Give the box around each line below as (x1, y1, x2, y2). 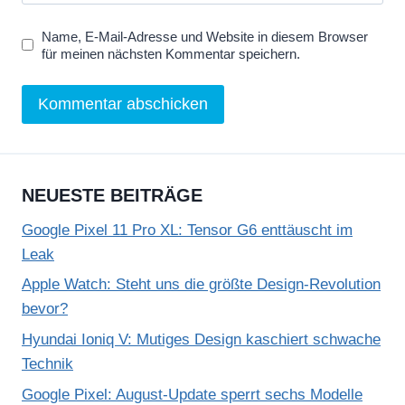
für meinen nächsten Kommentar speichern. (42, 45, 301, 61)
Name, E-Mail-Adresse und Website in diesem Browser (42, 28, 369, 44)
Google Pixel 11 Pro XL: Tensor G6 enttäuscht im (22, 221, 353, 239)
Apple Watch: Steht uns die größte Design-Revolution (22, 276, 381, 294)
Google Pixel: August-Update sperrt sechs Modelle (22, 385, 363, 403)
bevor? (22, 300, 68, 318)
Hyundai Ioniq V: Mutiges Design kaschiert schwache (22, 331, 381, 349)
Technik (22, 355, 73, 373)
